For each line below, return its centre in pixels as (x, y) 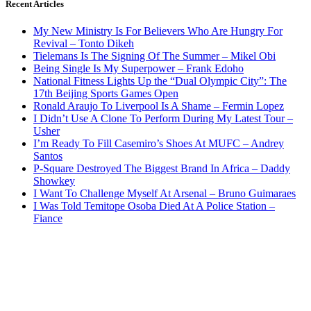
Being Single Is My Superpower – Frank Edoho (138, 69)
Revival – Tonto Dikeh (84, 44)
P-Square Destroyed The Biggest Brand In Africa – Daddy (162, 169)
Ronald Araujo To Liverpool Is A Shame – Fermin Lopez (159, 106)
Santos (48, 156)
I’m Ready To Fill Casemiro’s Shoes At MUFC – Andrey (159, 144)
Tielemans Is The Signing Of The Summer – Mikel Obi (154, 56)
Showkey (54, 181)
